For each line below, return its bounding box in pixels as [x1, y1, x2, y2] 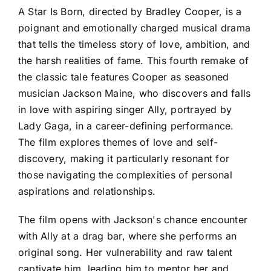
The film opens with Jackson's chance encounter [18, 213, 248, 226]
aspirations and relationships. [18, 184, 156, 197]
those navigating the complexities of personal [18, 168, 232, 181]
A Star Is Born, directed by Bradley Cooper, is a [18, 5, 242, 18]
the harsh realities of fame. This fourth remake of [18, 54, 249, 67]
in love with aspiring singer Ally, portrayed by [18, 103, 232, 116]
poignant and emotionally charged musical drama [18, 21, 251, 34]
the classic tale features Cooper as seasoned [18, 70, 229, 83]
